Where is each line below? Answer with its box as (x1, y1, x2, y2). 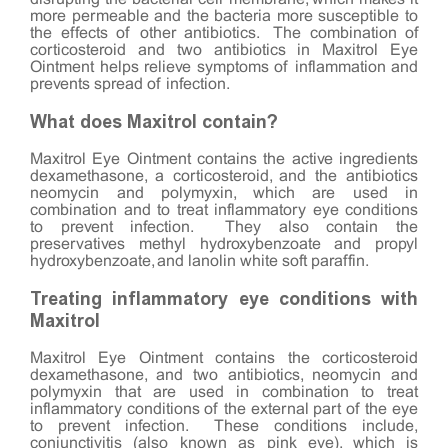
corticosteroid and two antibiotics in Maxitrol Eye (30, 42, 418, 58)
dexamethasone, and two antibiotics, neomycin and (30, 367, 418, 383)
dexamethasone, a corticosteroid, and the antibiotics (30, 168, 418, 184)
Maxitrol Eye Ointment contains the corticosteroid (30, 350, 418, 366)
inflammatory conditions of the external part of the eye (30, 401, 418, 417)
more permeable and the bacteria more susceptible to (30, 8, 418, 24)
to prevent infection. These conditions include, (30, 418, 418, 434)
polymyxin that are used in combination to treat (30, 384, 418, 400)
